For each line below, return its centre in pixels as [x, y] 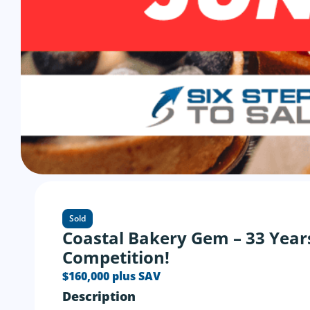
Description [99, 296]
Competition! [116, 257]
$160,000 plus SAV [111, 276]
